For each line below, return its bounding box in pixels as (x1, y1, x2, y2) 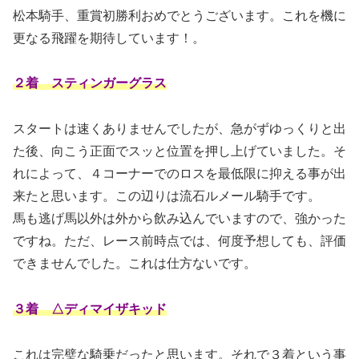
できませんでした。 (13, 256, 128, 271)
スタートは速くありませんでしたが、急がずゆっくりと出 (13, 122, 346, 136)
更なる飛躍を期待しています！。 (13, 30, 205, 45)
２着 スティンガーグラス (13, 76, 167, 91)
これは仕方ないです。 (128, 256, 256, 271)
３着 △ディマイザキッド (13, 302, 167, 317)
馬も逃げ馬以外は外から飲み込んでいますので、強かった (13, 212, 346, 226)
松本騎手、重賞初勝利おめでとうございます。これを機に (13, 8, 346, 22)
